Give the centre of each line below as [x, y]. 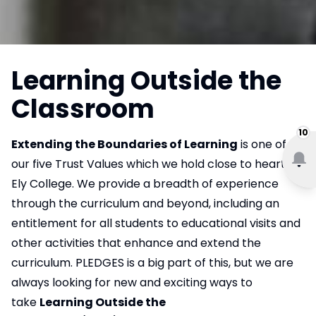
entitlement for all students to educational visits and [156, 223]
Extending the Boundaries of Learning [124, 144]
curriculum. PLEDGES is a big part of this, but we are [152, 262]
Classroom [83, 109]
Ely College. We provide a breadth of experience [145, 183]
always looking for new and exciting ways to [132, 282]
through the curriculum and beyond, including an [145, 203]
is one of [262, 144]
